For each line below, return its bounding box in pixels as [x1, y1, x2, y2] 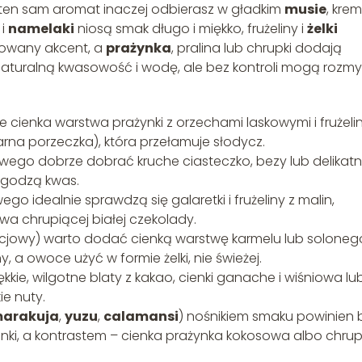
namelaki [8, 19, 74, 38]
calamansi [103, 306, 179, 326]
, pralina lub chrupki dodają [171, 38, 342, 57]
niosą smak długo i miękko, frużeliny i [74, 19, 307, 38]
